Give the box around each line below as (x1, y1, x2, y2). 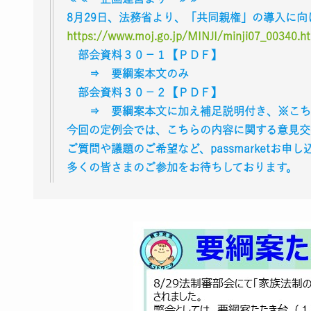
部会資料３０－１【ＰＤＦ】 (67, 49, 222, 60)
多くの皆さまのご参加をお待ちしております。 (67, 161, 297, 173)
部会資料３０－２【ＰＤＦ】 (67, 86, 222, 98)
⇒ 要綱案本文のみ (67, 67, 189, 79)
